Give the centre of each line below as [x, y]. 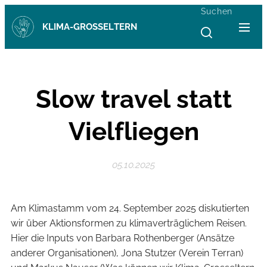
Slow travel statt [133, 99]
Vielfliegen [133, 131]
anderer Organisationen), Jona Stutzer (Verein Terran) [127, 253]
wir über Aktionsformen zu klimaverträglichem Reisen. [129, 223]
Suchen [216, 11]
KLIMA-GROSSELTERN [90, 27]
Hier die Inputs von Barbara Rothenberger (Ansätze [122, 238]
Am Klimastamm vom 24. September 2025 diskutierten [130, 208]
